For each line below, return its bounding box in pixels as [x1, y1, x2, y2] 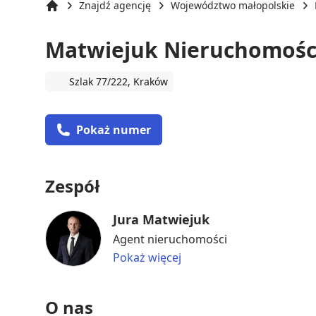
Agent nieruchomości [113, 231, 227, 247]
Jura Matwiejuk [113, 210, 209, 228]
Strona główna [44, 12, 113, 26]
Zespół [45, 174, 99, 197]
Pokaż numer [76, 121, 151, 138]
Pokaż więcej [113, 249, 181, 265]
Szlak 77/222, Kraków [69, 74, 168, 88]
